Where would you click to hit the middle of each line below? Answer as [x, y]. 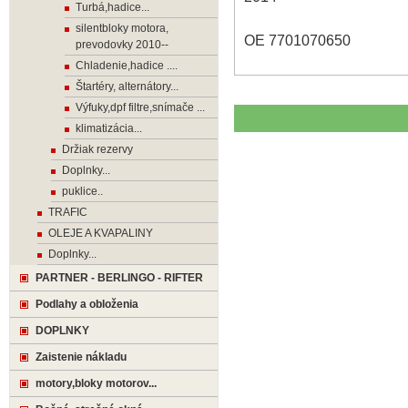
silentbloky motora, [122, 28]
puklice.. [82, 191]
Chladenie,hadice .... [127, 66]
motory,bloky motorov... [96, 383]
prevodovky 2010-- [122, 45]
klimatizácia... [109, 128]
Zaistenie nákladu [81, 357]
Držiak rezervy [97, 149]
